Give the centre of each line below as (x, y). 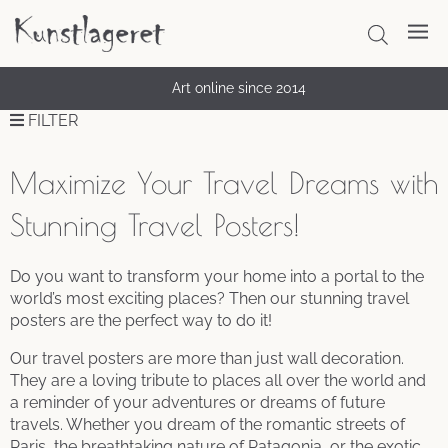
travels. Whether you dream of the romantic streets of (207, 424)
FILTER (53, 120)
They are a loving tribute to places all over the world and (218, 380)
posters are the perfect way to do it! (141, 320)
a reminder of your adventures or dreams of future (197, 402)
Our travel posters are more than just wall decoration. (207, 358)
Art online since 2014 (239, 88)
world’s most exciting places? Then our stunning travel (209, 298)
